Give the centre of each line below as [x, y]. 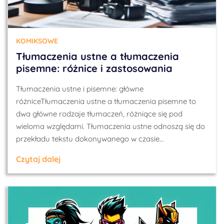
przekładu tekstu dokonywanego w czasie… [90, 139]
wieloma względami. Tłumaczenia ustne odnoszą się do [110, 126]
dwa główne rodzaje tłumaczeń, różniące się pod [99, 114]
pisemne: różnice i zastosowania [94, 68]
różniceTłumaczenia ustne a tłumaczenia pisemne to [106, 101]
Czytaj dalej [38, 159]
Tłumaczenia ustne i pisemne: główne [80, 89]
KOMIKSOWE [37, 41]
